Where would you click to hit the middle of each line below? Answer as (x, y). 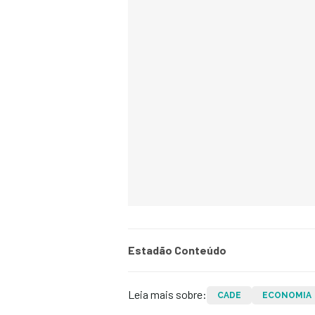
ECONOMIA (287, 296)
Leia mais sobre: (167, 295)
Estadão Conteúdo (177, 250)
